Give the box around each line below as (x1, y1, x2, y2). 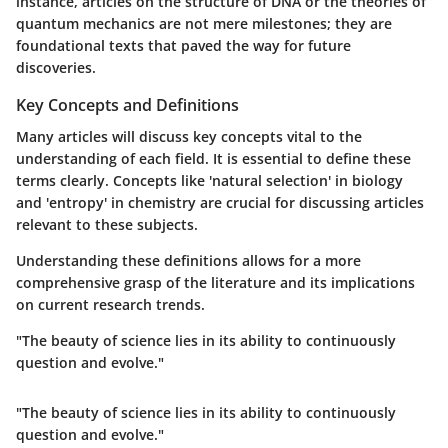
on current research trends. (16, 295, 205, 315)
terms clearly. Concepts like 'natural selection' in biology (16, 171, 403, 191)
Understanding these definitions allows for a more (16, 251, 361, 271)
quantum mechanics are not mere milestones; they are (16, 14, 392, 34)
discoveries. (16, 58, 96, 78)
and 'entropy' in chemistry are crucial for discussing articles (16, 193, 424, 213)
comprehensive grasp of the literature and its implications (16, 273, 415, 293)
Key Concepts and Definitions (16, 94, 239, 117)
